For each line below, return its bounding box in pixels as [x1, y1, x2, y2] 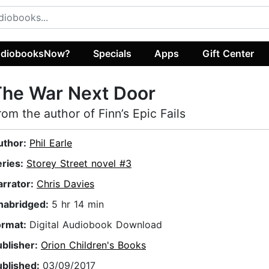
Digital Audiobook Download [29, 219, 162, 231]
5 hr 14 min [52, 198, 104, 211]
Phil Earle [29, 137, 72, 150]
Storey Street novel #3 [26, 157, 131, 170]
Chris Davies [37, 178, 94, 190]
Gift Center [202, 47, 254, 59]
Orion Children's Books [41, 239, 146, 252]
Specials [93, 47, 132, 59]
